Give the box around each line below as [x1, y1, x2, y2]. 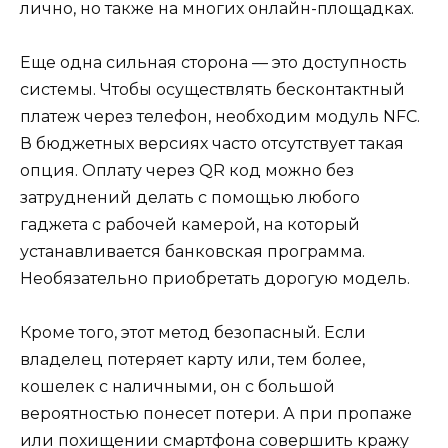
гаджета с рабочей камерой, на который [20, 215, 360, 235]
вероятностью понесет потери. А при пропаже [20, 404, 412, 424]
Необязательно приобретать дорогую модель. [20, 269, 410, 289]
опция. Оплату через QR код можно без [20, 161, 354, 181]
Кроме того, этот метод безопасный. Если [20, 323, 366, 343]
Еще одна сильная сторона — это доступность [20, 53, 407, 73]
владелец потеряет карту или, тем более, [20, 350, 365, 370]
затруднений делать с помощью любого [20, 188, 360, 208]
